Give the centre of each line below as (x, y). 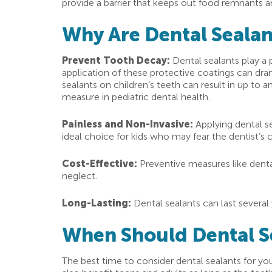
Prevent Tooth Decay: (117, 60)
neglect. (80, 176)
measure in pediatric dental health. (136, 97)
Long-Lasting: (97, 203)
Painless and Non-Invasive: (127, 124)
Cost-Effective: (100, 164)
